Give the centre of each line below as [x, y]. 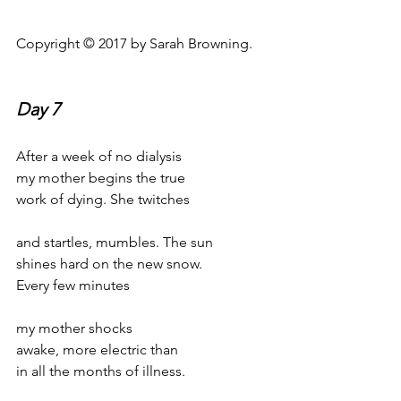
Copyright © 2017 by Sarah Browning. [134, 43]
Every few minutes [73, 285]
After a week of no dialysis [99, 156]
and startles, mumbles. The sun [115, 242]
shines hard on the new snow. [109, 264]
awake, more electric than [97, 350]
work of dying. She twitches [103, 199]
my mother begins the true [101, 178]
